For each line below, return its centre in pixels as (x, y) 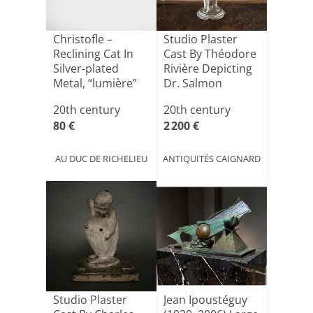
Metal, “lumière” (95, 83)
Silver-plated (86, 68)
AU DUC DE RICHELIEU (101, 158)
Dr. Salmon (193, 83)
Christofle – (83, 39)
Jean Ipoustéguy (205, 300)
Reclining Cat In (93, 54)
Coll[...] (71, 98)
